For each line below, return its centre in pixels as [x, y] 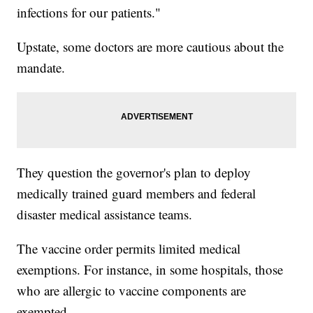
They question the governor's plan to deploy [134, 173]
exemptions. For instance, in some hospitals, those [150, 270]
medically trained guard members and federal [137, 194]
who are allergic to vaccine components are [132, 291]
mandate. [43, 68]
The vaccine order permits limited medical [129, 249]
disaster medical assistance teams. [107, 214]
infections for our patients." [91, 13]
